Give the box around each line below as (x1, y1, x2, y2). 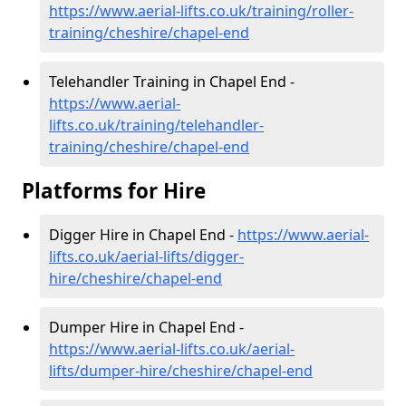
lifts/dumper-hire (49, 361, 167, 382)
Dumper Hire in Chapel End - (49, 317, 244, 338)
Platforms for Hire (22, 177, 206, 206)
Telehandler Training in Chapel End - (49, 72, 295, 92)
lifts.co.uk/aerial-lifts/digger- (49, 246, 244, 267)
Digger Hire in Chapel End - (49, 225, 237, 246)
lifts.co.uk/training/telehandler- (49, 115, 264, 136)
